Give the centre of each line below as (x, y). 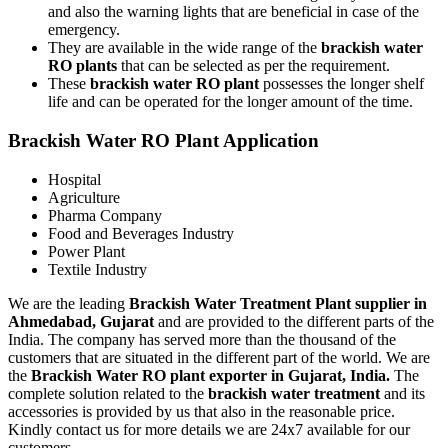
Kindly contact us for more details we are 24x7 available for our (209, 429)
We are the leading (68, 303)
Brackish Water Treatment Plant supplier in (278, 303)
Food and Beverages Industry (141, 233)
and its (402, 393)
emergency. (84, 30)
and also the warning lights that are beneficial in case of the (233, 12)
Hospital (74, 179)
